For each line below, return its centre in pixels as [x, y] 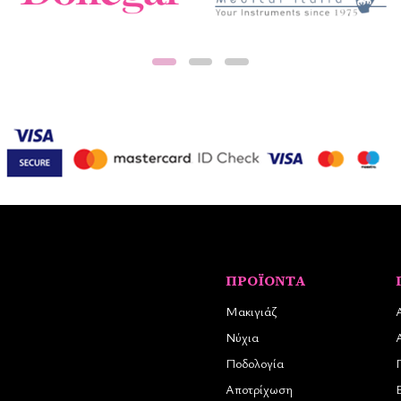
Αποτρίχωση [259, 388]
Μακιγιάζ [251, 311]
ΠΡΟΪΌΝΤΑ [266, 280]
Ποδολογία [255, 363]
